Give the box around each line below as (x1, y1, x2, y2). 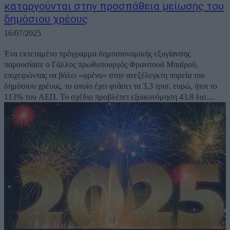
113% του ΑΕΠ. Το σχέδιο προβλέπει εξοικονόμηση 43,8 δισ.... (4, 92, 215, 102)
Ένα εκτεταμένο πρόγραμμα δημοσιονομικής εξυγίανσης (4, 49, 190, 59)
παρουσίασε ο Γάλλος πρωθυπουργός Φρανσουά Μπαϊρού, (4, 60, 198, 69)
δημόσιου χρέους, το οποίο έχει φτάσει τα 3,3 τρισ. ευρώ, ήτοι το (4, 82, 217, 91)
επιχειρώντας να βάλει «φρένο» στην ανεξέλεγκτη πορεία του (4, 71, 205, 80)
